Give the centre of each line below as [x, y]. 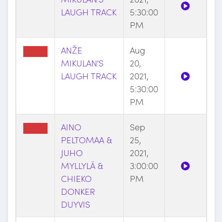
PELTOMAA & [86, 140]
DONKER [78, 191]
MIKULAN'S [82, 63]
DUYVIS [75, 204]
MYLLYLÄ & [82, 166]
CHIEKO [76, 178]
